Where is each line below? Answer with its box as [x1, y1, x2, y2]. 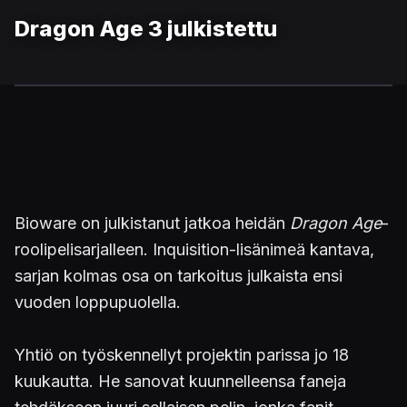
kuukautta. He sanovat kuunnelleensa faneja [15, 372, 346, 391]
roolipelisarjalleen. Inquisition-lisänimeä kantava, [15, 240, 374, 259]
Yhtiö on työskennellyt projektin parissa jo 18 [15, 345, 349, 364]
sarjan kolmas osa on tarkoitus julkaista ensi [15, 266, 342, 285]
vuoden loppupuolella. [15, 293, 181, 312]
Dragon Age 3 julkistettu [15, 15, 277, 42]
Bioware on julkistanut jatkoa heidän [15, 213, 290, 233]
